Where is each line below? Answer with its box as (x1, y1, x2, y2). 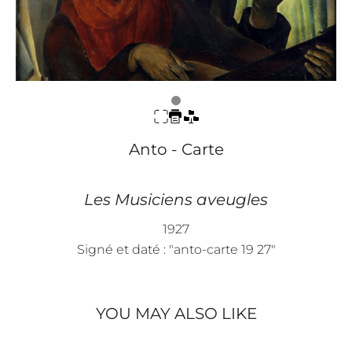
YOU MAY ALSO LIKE (95, 303, 257, 323)
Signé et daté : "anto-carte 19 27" (76, 241, 276, 257)
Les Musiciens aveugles (84, 189, 268, 209)
